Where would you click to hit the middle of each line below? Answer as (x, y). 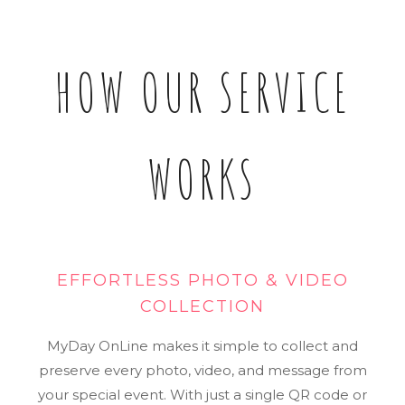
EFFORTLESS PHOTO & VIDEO (202, 280)
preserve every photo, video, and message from (202, 370)
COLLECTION (202, 306)
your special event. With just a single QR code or (202, 394)
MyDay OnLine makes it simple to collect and (202, 345)
